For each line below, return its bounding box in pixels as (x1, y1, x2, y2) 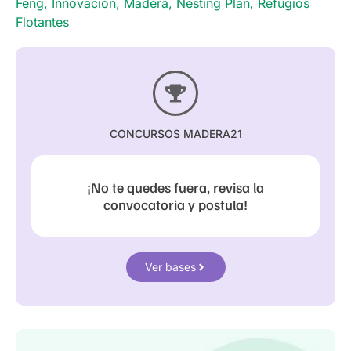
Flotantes (16, 13, 69, 30)
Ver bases (144, 259, 196, 273)
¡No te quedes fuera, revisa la (87, 178, 264, 196)
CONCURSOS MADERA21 (109, 126, 242, 140)
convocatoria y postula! (103, 195, 248, 213)
